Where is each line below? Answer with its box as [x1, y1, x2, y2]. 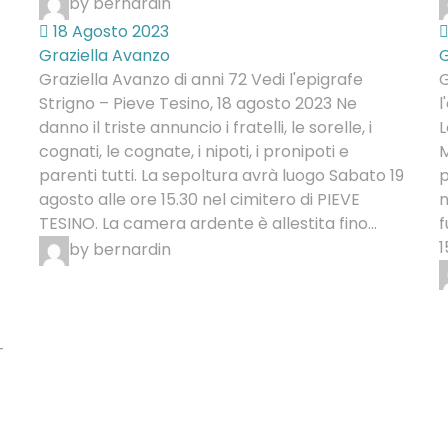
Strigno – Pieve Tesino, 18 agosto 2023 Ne [38, 92, 357, 115]
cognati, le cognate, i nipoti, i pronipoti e [38, 140, 349, 163]
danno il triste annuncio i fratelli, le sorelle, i [38, 116, 372, 139]
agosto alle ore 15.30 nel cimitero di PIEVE [38, 188, 360, 211]
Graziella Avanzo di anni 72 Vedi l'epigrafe [38, 68, 363, 91]
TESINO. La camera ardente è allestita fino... [38, 212, 377, 235]
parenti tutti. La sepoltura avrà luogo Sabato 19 [38, 164, 404, 187]
